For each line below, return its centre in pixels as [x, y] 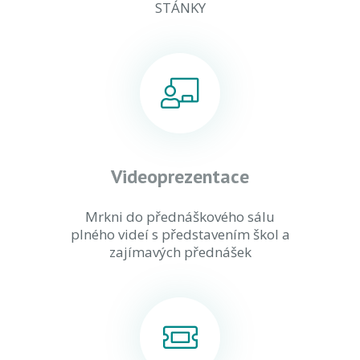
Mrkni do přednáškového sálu [180, 217]
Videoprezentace [180, 176]
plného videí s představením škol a [180, 234]
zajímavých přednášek [180, 252]
